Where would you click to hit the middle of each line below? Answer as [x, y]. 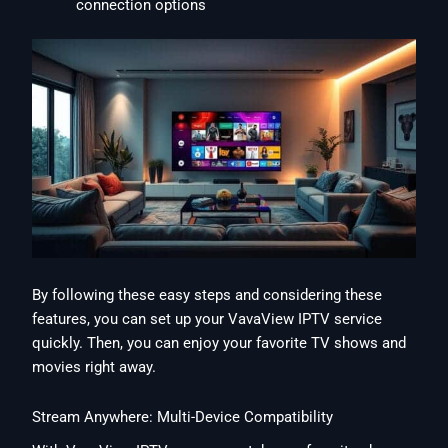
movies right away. [94, 367]
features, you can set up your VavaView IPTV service [207, 319]
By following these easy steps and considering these [207, 295]
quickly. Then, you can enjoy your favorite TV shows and [219, 343]
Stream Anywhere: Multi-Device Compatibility [183, 416]
